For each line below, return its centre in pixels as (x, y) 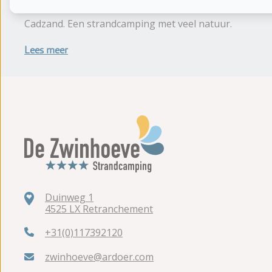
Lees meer (46, 50)
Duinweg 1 (69, 197)
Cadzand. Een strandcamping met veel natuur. (128, 23)
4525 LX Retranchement (99, 209)
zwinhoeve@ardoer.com (99, 257)
